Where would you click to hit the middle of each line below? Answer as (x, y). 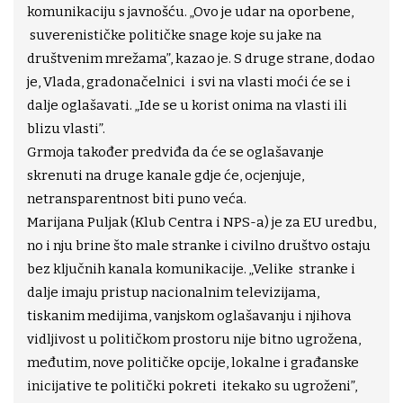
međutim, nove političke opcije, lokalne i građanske (193, 362)
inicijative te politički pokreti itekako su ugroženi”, (192, 385)
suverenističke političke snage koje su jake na (175, 35)
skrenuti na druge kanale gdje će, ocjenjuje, (166, 175)
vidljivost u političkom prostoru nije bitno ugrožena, (194, 339)
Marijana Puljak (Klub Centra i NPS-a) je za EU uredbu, (201, 222)
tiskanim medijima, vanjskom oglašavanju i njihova (189, 315)
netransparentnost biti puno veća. (137, 198)
